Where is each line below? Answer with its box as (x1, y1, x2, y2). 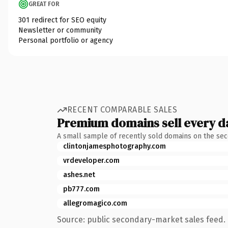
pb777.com (63, 184, 100, 193)
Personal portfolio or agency (18, 36, 113, 45)
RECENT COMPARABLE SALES (67, 105, 178, 115)
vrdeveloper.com (63, 156, 120, 165)
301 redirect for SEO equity (18, 15, 106, 24)
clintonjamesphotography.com (63, 141, 166, 151)
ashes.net (63, 170, 95, 179)
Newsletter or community (18, 25, 102, 35)
